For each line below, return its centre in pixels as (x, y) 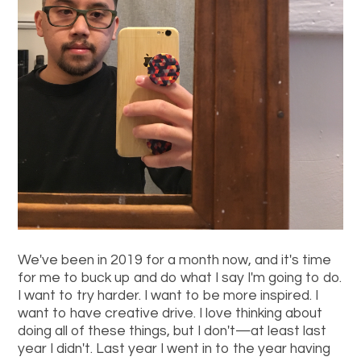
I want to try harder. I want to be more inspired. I (168, 295)
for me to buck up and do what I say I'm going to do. (180, 278)
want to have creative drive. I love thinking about (170, 313)
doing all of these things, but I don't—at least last (172, 331)
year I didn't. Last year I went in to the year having (174, 349)
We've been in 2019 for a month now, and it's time (175, 260)
